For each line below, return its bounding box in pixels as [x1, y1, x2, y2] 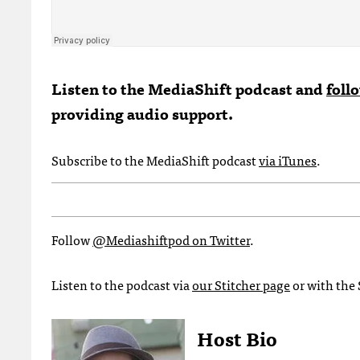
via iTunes [259, 149, 317, 170]
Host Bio [197, 321, 277, 354]
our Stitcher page [192, 273, 290, 295]
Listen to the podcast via [51, 273, 192, 295]
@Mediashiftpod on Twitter [92, 228, 250, 250]
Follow [51, 228, 92, 250]
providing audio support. [51, 100, 233, 125]
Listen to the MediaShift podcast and [51, 75, 326, 100]
